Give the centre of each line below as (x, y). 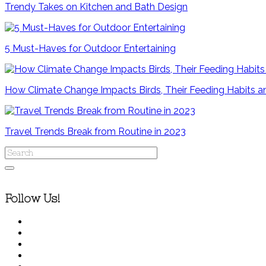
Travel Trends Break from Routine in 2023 (95, 131)
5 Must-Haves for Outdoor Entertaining (90, 48)
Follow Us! (33, 199)
